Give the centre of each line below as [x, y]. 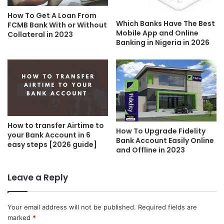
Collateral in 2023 [40, 34]
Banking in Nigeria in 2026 [163, 42]
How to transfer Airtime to [56, 125]
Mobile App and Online [157, 33]
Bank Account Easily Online [165, 140]
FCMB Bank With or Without [57, 25]
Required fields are [167, 207]
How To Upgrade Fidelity [161, 131]
